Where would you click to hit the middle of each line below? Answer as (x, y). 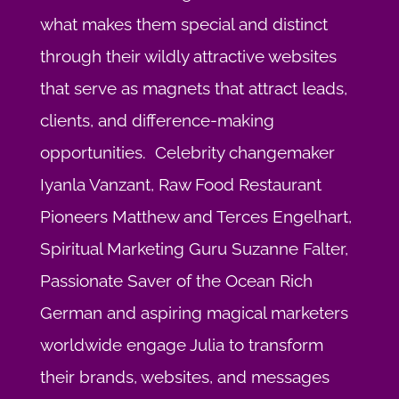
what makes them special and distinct (183, 24)
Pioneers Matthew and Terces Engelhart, (195, 217)
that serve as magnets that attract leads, (193, 89)
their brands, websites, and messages (184, 377)
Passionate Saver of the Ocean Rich (176, 281)
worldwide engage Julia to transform (181, 345)
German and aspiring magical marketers (194, 313)
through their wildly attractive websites (188, 57)
